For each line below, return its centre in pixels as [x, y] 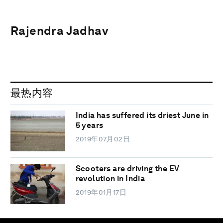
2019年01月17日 [101, 192]
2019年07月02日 [103, 139]
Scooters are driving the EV [127, 168]
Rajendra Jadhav [59, 30]
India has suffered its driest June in [142, 115]
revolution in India [110, 178]
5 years [89, 125]
